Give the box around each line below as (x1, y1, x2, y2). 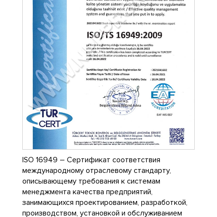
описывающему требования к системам (22, 176, 160, 186)
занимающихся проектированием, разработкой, (22, 197, 187, 207)
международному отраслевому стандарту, (22, 165, 171, 175)
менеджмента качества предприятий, (22, 186, 153, 197)
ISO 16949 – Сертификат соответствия (22, 155, 160, 165)
